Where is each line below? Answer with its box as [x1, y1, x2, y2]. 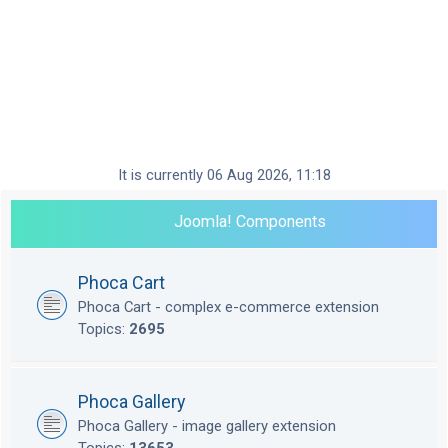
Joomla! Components [174, 212, 326, 232]
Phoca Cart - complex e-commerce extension [78, 298, 379, 317]
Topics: [78, 320, 129, 339]
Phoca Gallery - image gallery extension [78, 417, 336, 436]
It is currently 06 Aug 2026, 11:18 [117, 166, 331, 185]
